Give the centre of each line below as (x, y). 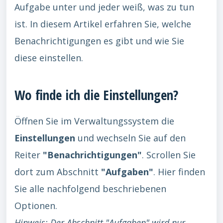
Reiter (29, 155)
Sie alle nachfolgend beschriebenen (90, 189)
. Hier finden (179, 172)
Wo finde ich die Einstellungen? (96, 95)
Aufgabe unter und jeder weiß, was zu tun (104, 7)
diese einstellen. (49, 58)
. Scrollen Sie (169, 155)
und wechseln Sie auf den (130, 138)
